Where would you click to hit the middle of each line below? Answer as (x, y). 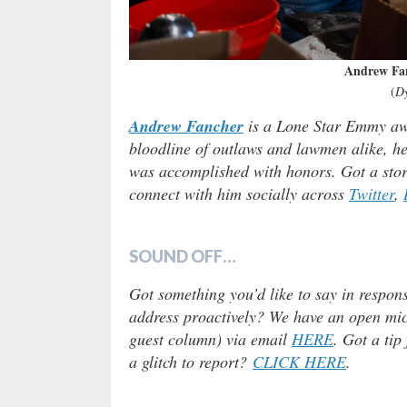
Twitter (372, 193)
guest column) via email (210, 338)
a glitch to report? (191, 361)
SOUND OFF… (183, 256)
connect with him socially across (239, 193)
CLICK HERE (299, 361)
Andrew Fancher (186, 125)
